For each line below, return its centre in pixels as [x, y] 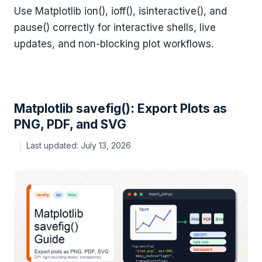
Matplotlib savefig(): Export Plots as [120, 109]
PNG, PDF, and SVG [70, 125]
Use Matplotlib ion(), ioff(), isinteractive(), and [120, 11]
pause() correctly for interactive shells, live [115, 27]
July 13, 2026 [106, 146]
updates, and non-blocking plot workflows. [114, 44]
